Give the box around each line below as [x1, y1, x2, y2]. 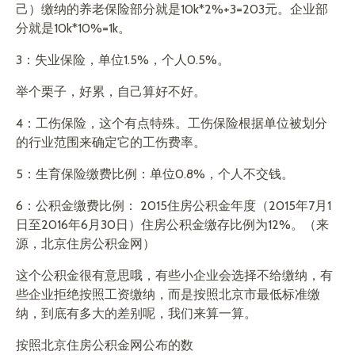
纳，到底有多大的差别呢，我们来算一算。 [16, 306, 257, 321]
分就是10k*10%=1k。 [16, 21, 131, 36]
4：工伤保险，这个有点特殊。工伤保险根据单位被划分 [16, 116, 327, 131]
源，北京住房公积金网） [16, 236, 155, 251]
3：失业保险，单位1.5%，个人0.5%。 [16, 52, 230, 67]
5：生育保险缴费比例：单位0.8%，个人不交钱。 [16, 166, 294, 181]
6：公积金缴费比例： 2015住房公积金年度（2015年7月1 [16, 198, 331, 213]
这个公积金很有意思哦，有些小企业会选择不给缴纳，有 [16, 268, 333, 283]
